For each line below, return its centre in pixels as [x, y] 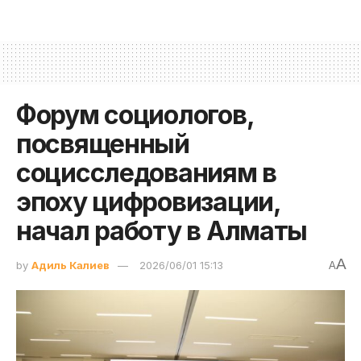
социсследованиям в [146, 172]
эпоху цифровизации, [148, 201]
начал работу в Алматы [162, 230]
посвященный [103, 143]
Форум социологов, [135, 114]
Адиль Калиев [71, 265]
